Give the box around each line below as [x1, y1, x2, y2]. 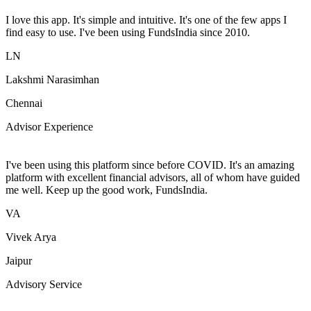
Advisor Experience [6, 120, 93, 133]
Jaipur [6, 254, 32, 267]
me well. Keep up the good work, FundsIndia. [6, 183, 208, 196]
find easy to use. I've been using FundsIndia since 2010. [6, 26, 250, 38]
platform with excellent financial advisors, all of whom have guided [6, 171, 300, 183]
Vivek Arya [6, 230, 56, 243]
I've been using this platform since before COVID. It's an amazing [6, 158, 294, 171]
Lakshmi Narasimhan [6, 73, 99, 85]
